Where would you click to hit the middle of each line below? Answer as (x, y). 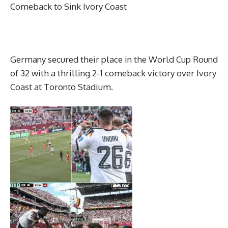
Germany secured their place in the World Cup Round (114, 60)
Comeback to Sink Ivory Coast (68, 7)
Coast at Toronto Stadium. (62, 87)
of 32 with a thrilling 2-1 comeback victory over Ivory (113, 73)
